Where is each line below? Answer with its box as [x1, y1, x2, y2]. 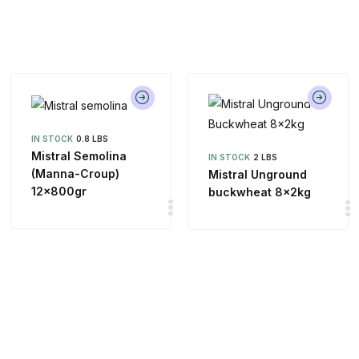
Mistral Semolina [31, 149, 127, 163]
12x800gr [31, 184, 87, 198]
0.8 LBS [76, 134, 109, 143]
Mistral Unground [208, 167, 307, 182]
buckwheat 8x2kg [208, 185, 311, 200]
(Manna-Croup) [31, 167, 120, 180]
